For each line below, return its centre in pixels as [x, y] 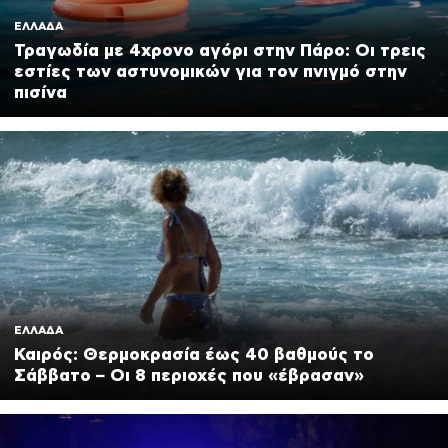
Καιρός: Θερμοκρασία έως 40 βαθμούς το [194, 353]
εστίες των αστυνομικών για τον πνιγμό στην [210, 70]
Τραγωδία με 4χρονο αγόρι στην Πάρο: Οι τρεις [220, 49]
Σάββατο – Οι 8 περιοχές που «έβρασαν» [189, 374]
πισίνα [40, 91]
